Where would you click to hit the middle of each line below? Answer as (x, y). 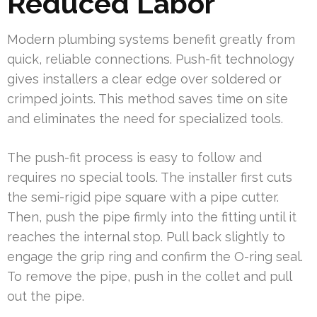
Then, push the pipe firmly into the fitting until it (152, 217)
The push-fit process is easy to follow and (134, 157)
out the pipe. (46, 296)
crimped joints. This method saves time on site (148, 98)
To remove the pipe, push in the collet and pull (149, 276)
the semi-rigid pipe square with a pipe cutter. (143, 197)
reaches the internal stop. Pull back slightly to (146, 236)
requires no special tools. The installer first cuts (150, 177)
